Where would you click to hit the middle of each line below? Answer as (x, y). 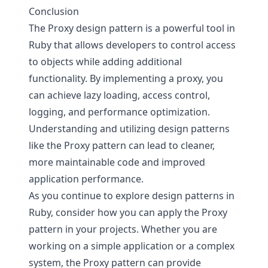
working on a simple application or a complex (132, 246)
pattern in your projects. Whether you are (123, 229)
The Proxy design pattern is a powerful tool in (132, 28)
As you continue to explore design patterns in (132, 196)
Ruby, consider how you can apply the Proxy (128, 212)
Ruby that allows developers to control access (132, 45)
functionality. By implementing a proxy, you (126, 78)
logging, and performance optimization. (119, 112)
